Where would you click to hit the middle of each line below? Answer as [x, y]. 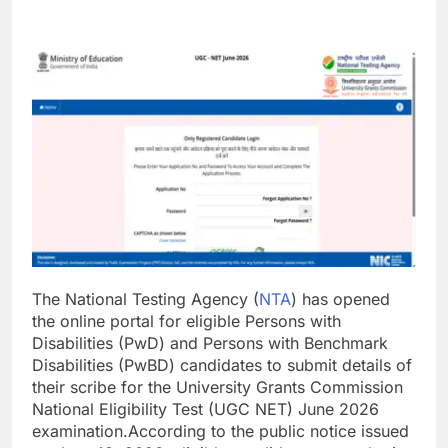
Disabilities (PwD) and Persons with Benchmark [210, 343]
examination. [80, 431]
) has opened [340, 299]
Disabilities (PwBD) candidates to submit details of [222, 365]
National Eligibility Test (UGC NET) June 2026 [205, 409]
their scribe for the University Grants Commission [217, 387]
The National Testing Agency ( [145, 299]
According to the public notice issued [268, 431]
